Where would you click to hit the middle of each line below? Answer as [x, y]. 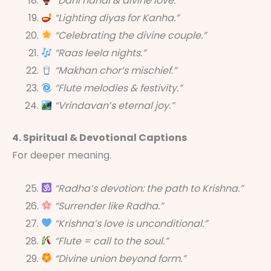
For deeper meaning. [62, 155]
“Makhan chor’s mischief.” [116, 71]
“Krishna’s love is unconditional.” [131, 223]
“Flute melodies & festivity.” [119, 88]
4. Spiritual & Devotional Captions [100, 138]
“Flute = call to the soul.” [112, 241]
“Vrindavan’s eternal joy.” [115, 106]
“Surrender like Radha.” [109, 206]
